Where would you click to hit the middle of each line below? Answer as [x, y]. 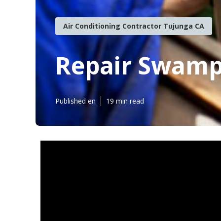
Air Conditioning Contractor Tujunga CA [134, 26]
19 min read [125, 101]
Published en [75, 101]
